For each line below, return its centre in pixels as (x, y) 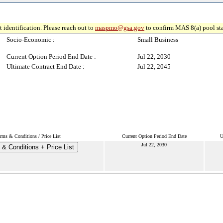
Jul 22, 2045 (154, 66)
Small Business (158, 40)
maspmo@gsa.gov (120, 28)
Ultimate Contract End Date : (46, 66)
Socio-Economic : (31, 40)
